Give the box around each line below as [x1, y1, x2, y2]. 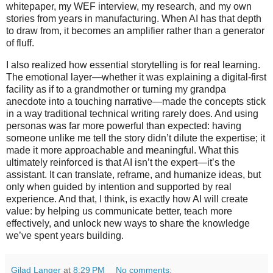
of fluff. [6, 38, 37, 49]
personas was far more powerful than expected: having [6, 121, 241, 132]
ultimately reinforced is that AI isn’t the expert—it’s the [6, 157, 235, 168]
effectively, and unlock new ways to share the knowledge [6, 218, 250, 229]
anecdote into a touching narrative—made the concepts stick [6, 96, 266, 107]
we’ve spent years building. [6, 230, 124, 241]
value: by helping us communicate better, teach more [6, 206, 232, 217]
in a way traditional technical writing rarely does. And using [6, 108, 258, 119]
